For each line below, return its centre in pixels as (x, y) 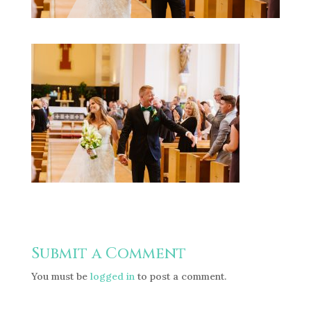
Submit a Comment (108, 253)
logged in (112, 276)
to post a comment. (180, 276)
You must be (60, 276)
